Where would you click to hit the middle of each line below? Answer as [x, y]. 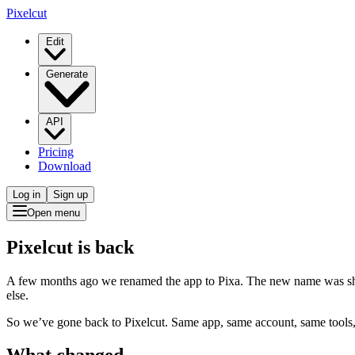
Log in [27, 194]
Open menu [53, 212]
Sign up [71, 194]
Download [65, 166]
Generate [67, 74]
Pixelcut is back [70, 247]
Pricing [56, 151]
